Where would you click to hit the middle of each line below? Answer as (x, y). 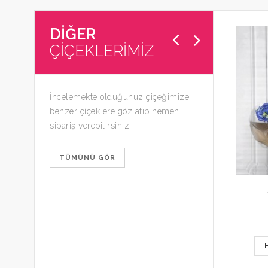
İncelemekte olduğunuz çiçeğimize (119, 97)
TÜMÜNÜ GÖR (87, 158)
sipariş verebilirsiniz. (91, 126)
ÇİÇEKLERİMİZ (102, 51)
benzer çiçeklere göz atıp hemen (115, 111)
